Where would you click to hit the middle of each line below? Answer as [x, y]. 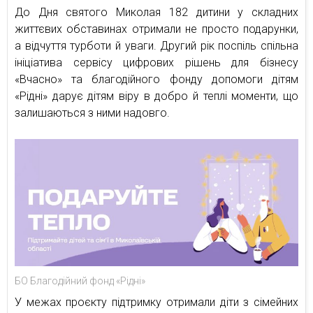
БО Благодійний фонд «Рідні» [80, 281]
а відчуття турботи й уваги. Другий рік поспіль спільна [156, 46]
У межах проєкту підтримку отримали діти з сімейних [156, 302]
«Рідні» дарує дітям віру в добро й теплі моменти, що [156, 96]
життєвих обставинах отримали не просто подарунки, [156, 29]
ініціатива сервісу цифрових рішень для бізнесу [156, 63]
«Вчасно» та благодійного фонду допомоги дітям [156, 79]
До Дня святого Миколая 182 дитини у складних [156, 12]
